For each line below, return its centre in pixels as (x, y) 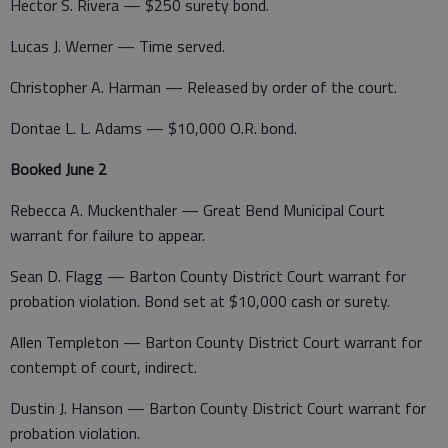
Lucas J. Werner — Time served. (117, 45)
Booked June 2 (58, 168)
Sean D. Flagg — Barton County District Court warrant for (208, 275)
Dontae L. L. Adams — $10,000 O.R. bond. (153, 127)
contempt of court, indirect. (103, 366)
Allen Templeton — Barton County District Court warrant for (216, 341)
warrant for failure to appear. (107, 234)
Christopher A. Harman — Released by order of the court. (203, 86)
